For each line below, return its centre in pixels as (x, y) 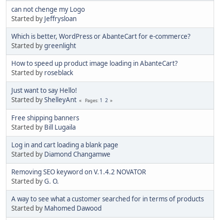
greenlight (60, 45)
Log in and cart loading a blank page (65, 145)
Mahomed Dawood (73, 208)
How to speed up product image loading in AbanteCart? (95, 63)
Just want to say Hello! (44, 90)
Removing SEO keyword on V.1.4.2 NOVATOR (79, 172)
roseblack (59, 72)
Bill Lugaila (60, 127)
